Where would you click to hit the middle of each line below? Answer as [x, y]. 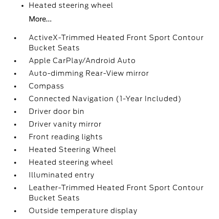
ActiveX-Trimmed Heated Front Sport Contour [117, 38]
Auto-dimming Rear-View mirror [89, 73]
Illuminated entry [62, 175]
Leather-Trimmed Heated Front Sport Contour [117, 188]
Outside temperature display [83, 211]
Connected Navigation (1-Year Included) [106, 99]
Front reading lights [66, 137]
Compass [47, 86]
